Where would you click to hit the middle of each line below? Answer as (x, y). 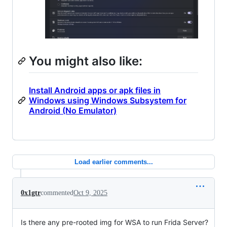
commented (57, 193)
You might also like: (86, 61)
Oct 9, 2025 (90, 193)
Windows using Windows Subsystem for (108, 100)
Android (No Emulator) (73, 110)
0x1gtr (31, 193)
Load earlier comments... (113, 162)
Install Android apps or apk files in (95, 90)
